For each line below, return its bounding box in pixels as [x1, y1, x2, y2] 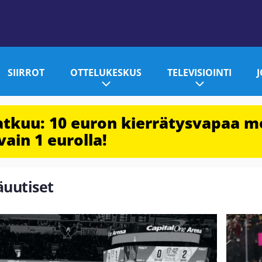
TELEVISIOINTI [167, 65, 232, 79]
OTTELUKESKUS [70, 65, 142, 79]
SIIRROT [8, 65, 45, 79]
